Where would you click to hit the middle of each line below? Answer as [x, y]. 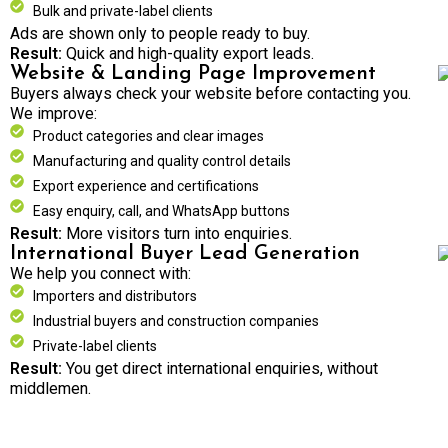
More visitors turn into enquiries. [177, 233]
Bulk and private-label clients [122, 11]
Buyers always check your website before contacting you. [210, 93]
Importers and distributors [114, 296]
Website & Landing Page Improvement [193, 74]
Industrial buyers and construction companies [175, 321]
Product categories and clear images [148, 136]
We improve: [53, 113]
